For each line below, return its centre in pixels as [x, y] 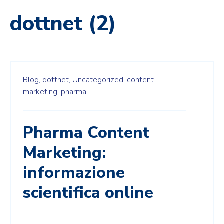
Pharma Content [86, 132]
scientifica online [88, 192]
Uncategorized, [99, 80]
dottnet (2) [63, 23]
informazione [74, 172]
